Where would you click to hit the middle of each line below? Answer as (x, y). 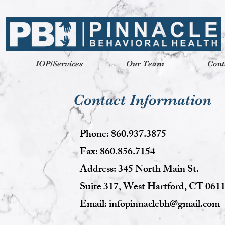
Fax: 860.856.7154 (118, 152)
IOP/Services (59, 64)
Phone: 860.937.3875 (123, 135)
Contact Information (142, 100)
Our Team (145, 64)
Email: (94, 205)
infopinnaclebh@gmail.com (164, 205)
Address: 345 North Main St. (140, 170)
